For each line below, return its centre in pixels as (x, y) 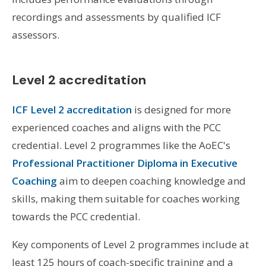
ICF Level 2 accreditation (72, 109)
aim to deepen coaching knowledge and (151, 180)
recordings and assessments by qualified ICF (116, 17)
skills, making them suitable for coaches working (126, 198)
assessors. (35, 34)
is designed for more (181, 109)
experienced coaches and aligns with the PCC (116, 127)
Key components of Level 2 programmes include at (130, 244)
